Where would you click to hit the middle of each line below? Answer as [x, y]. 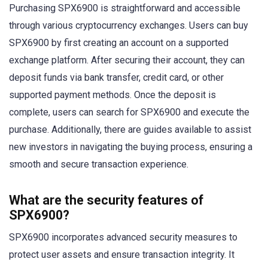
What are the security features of [106, 200]
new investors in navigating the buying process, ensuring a [131, 147]
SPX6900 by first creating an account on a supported [119, 42]
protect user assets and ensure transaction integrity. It [122, 254]
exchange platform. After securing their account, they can [127, 60]
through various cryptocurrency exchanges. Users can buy [129, 25]
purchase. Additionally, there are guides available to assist [130, 129]
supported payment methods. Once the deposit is [112, 95]
